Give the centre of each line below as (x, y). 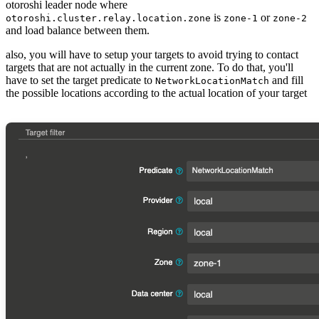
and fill (286, 80)
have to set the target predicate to (80, 80)
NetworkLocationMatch (212, 80)
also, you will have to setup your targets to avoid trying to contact (152, 54)
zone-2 (290, 18)
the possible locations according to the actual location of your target (156, 93)
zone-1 (241, 18)
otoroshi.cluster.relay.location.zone (108, 18)
